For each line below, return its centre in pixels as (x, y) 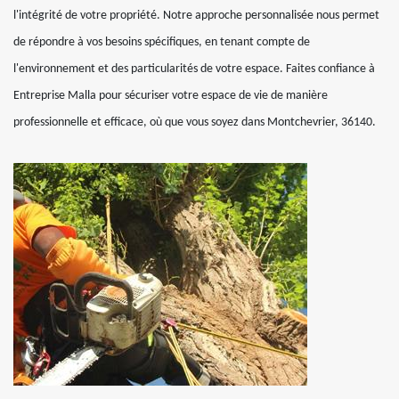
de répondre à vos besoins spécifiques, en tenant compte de (162, 42)
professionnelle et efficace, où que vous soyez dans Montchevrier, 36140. (195, 122)
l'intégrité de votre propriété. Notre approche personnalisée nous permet (196, 16)
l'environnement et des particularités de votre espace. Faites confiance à (194, 69)
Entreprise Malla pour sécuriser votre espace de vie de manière (171, 96)
